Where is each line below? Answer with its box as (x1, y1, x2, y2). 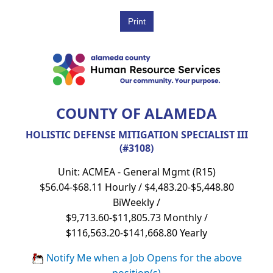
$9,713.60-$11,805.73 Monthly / (65, 210, 208, 224)
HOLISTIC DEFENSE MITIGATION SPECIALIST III (25, 127, 248, 141)
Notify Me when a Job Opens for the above (43, 250, 242, 264)
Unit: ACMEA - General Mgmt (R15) (57, 165, 216, 179)
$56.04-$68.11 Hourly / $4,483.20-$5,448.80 (39, 180, 234, 194)
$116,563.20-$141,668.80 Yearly (66, 225, 207, 239)
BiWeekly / (113, 195, 160, 209)
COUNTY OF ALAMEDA (56, 102, 217, 123)
